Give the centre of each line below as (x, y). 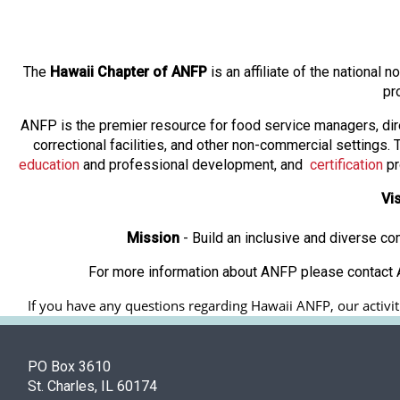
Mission (153, 238)
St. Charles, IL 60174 (92, 387)
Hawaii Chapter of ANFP (128, 72)
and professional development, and (195, 165)
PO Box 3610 (69, 367)
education (49, 165)
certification (346, 165)
